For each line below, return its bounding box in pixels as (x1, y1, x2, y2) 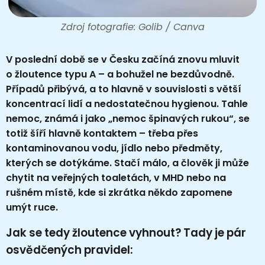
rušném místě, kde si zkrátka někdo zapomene (6, 185, 232, 199)
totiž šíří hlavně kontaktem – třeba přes (6, 126, 198, 140)
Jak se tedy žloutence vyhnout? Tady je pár (6, 224, 246, 241)
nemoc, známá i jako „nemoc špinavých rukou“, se (6, 111, 250, 125)
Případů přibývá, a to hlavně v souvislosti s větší (6, 82, 241, 96)
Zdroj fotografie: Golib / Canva (60, 20, 205, 34)
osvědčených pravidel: (6, 241, 133, 258)
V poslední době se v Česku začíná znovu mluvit (6, 52, 240, 66)
